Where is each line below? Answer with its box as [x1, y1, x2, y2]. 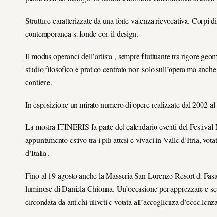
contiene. [25, 77, 53, 87]
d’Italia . [25, 148, 50, 158]
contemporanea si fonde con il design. [25, 28, 139, 39]
